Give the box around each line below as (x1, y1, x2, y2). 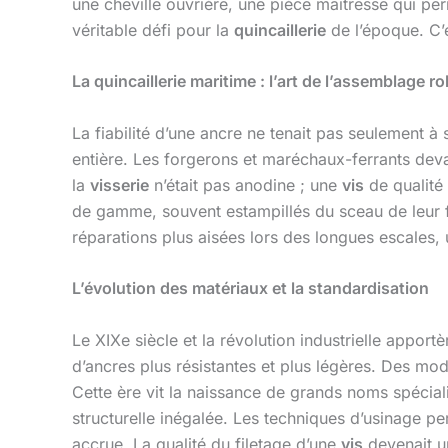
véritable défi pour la (72, 19, 234, 40)
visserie (90, 174, 149, 195)
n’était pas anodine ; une (149, 174, 342, 195)
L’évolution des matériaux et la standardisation (72, 278, 429, 299)
